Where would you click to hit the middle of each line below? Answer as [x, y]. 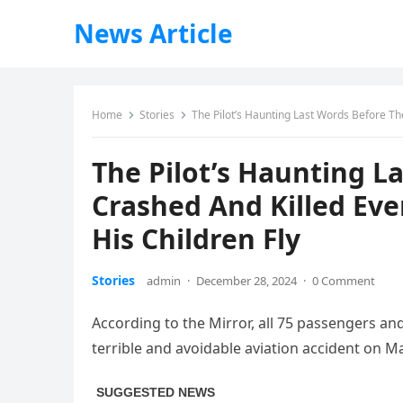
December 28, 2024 [246, 281]
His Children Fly [196, 239]
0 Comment [344, 281]
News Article [153, 33]
